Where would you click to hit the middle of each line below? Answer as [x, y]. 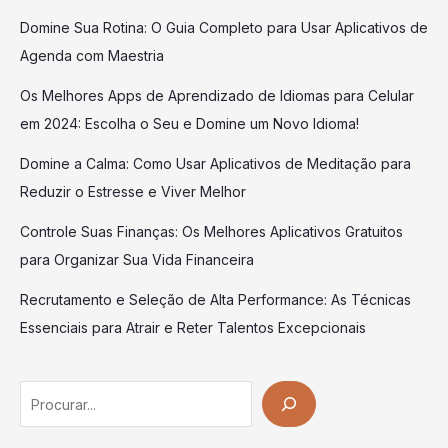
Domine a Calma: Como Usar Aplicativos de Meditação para [215, 164]
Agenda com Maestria [92, 56]
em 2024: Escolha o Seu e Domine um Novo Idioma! [189, 124]
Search [42, 394]
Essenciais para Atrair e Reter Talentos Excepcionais [193, 328]
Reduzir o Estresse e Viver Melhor [133, 192]
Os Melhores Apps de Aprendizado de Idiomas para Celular [217, 96]
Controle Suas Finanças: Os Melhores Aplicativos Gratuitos [211, 232]
